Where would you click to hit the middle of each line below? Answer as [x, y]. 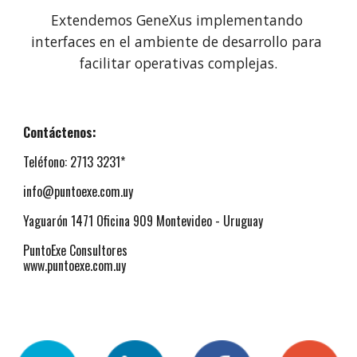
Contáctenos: [60, 132]
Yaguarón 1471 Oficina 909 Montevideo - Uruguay [143, 221]
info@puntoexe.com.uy [78, 191]
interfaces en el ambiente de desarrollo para [177, 41]
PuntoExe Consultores [76, 250]
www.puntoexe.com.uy [75, 265]
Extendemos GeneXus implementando [177, 20]
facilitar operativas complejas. [178, 63]
